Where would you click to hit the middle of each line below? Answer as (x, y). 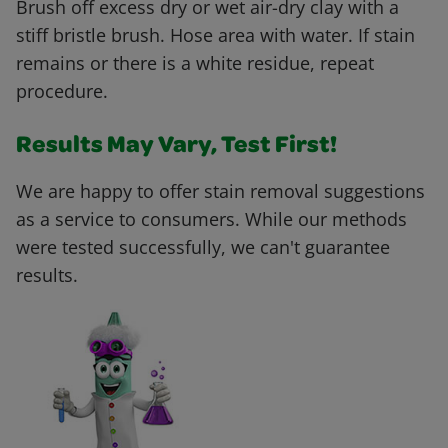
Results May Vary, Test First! (176, 147)
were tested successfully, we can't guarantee (203, 247)
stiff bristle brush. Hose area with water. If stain (215, 35)
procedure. (62, 91)
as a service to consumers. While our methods (211, 219)
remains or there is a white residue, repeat (195, 63)
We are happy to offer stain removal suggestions (220, 191)
